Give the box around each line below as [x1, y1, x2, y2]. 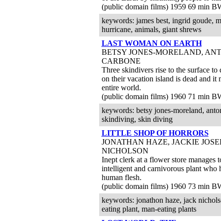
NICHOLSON [101, 147, 148, 155]
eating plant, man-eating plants [101, 205, 196, 213]
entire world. [101, 83, 141, 92]
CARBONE [101, 57, 141, 65]
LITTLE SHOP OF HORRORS [101, 129, 209, 137]
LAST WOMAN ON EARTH [101, 39, 202, 47]
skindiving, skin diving [101, 115, 173, 123]
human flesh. [101, 173, 142, 182]
